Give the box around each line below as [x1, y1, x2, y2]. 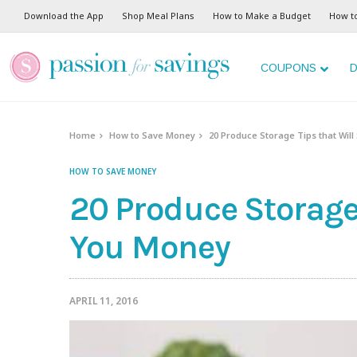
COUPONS [261, 61, 316, 74]
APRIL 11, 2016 [69, 294, 138, 308]
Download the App [24, 10, 104, 22]
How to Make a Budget [213, 10, 311, 22]
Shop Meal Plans [122, 10, 194, 22]
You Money [69, 227, 230, 268]
